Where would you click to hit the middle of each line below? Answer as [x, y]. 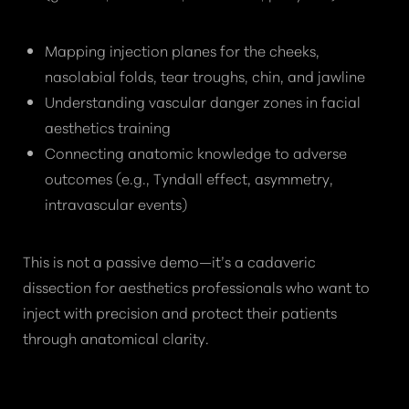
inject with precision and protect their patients [180, 312]
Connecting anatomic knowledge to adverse [196, 152]
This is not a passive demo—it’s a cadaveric [169, 261]
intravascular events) [116, 203]
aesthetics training [108, 126]
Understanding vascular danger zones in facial [203, 101]
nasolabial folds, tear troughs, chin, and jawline [205, 75]
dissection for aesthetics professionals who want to [196, 286]
